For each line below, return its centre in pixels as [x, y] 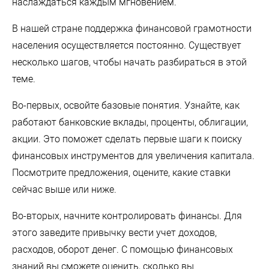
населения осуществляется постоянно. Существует [127, 45]
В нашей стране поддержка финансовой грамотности [132, 28]
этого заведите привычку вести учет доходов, [114, 232]
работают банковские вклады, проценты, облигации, [130, 122]
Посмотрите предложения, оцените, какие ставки [121, 172]
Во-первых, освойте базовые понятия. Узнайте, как [126, 105]
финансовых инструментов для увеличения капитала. [133, 156]
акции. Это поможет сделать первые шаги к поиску [127, 139]
